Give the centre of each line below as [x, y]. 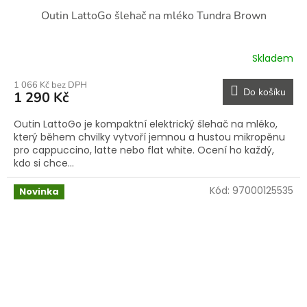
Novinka [39, 191]
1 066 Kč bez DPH [50, 85]
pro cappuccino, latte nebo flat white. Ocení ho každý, [144, 150]
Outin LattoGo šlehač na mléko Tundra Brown [153, 15]
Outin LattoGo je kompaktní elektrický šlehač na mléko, [146, 124]
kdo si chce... [44, 163]
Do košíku [265, 92]
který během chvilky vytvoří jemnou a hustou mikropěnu [149, 137]
